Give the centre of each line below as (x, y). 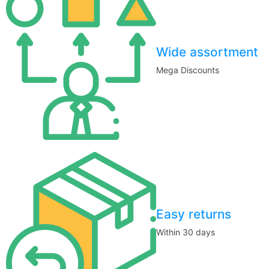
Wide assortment (207, 52)
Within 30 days (186, 232)
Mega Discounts (188, 70)
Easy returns (194, 214)
